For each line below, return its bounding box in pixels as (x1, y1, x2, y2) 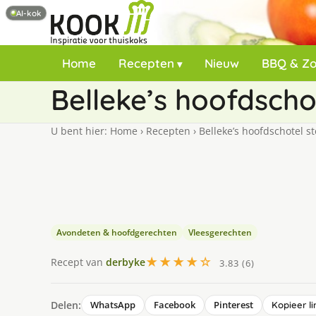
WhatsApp (90, 298, 135, 311)
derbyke (106, 255, 145, 269)
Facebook (154, 298, 195, 311)
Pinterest (214, 298, 253, 311)
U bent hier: (51, 124, 110, 138)
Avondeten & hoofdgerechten (56, 226, 177, 238)
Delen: (51, 298, 81, 312)
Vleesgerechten (188, 226, 252, 238)
